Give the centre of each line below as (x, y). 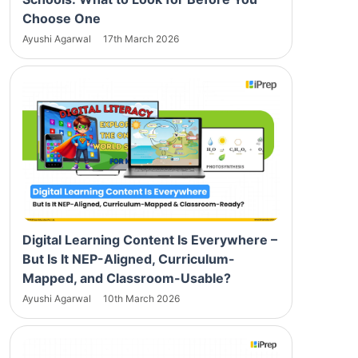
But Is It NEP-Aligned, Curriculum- (129, 259)
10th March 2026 (141, 298)
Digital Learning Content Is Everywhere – (150, 239)
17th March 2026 (141, 38)
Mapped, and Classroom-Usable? (127, 278)
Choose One (62, 18)
